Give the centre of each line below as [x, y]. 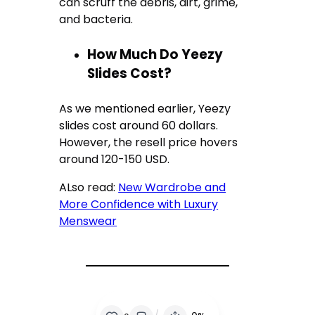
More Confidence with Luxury [139, 205]
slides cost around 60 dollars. [139, 126]
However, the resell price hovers [149, 143]
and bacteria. [98, 19]
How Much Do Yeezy [155, 55]
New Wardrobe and [172, 188]
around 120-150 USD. [115, 160]
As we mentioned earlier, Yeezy [145, 109]
